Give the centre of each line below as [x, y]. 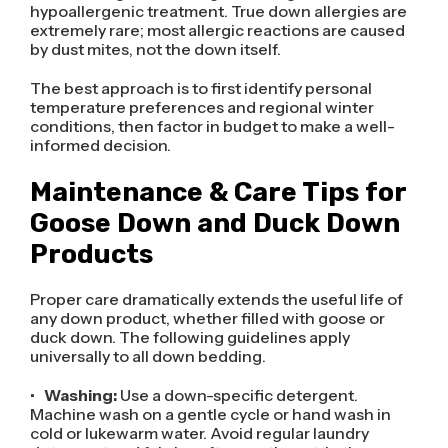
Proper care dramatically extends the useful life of [216, 299]
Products [91, 254]
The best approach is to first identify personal [200, 88]
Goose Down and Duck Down [214, 223]
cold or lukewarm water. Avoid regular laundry [199, 433]
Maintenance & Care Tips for [217, 192]
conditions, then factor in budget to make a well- [212, 126]
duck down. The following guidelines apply [189, 337]
